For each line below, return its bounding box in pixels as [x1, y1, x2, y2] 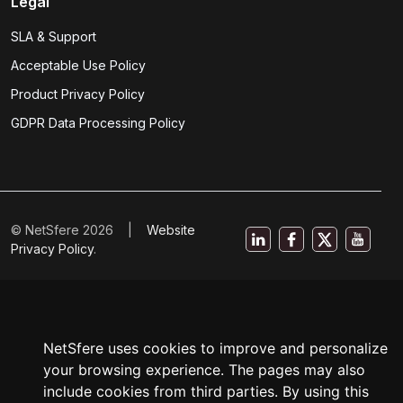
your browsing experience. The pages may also [43, 361, 365, 379]
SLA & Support [11, 29, 96, 45]
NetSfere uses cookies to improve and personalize [43, 339, 388, 357]
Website [147, 222, 195, 238]
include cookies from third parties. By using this [43, 382, 369, 400]
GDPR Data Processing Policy [11, 115, 185, 131]
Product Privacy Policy [11, 86, 145, 103]
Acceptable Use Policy [11, 58, 146, 74]
